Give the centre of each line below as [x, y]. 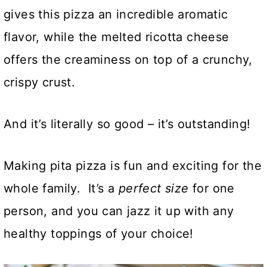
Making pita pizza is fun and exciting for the [133, 166]
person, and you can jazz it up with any [119, 211]
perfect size [153, 188]
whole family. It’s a [61, 188]
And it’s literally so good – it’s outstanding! [127, 124]
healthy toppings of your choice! [99, 234]
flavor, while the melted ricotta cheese [117, 37]
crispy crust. [40, 82]
